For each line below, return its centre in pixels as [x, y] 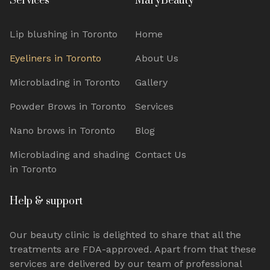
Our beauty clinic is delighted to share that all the [125, 234]
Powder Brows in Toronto [68, 106]
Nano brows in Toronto [62, 130]
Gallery [151, 82]
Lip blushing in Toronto [64, 34]
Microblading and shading [70, 154]
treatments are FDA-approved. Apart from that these [133, 249]
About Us [157, 58]
